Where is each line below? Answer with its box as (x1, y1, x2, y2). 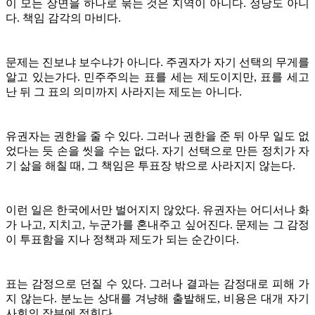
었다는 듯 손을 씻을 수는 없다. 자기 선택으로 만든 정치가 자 (6, 144, 309, 157)
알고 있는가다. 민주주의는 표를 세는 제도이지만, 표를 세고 (6, 70, 309, 83)
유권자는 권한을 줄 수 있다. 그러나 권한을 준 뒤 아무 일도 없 (6, 129, 309, 142)
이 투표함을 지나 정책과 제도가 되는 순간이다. (6, 233, 239, 245)
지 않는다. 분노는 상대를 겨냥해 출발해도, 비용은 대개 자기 (6, 292, 309, 304)
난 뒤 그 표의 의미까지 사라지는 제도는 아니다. (6, 85, 242, 98)
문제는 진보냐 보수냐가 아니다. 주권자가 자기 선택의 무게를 (6, 56, 309, 68)
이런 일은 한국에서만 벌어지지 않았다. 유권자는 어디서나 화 (6, 203, 309, 216)
